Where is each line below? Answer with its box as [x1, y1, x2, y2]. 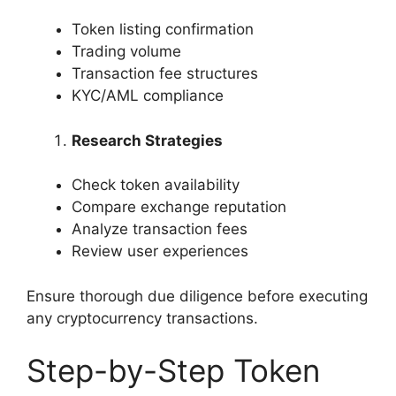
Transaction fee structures [72, 65, 258, 83]
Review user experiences [72, 242, 248, 261]
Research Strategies [72, 131, 223, 149]
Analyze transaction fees [72, 220, 247, 239]
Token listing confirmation [72, 20, 254, 39]
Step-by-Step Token [27, 352, 320, 390]
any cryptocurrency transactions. [27, 308, 258, 327]
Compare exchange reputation [72, 198, 286, 217]
